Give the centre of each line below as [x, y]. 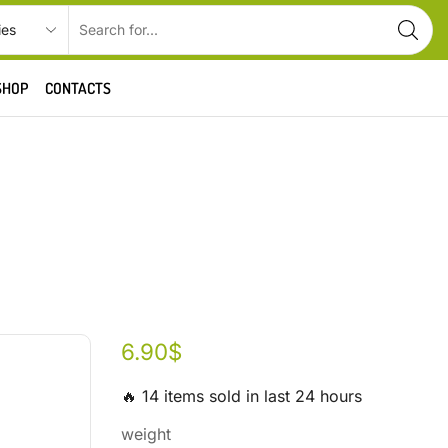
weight [146, 434]
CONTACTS [78, 88]
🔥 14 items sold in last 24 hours [242, 396]
